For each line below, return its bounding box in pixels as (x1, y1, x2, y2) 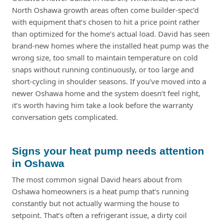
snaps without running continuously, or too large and (12, 64, 194, 74)
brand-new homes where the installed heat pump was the (12, 40, 209, 51)
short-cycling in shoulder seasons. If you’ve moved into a (12, 76, 206, 86)
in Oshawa (12, 157, 64, 169)
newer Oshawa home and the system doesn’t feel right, (12, 88, 200, 98)
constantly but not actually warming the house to (12, 198, 179, 208)
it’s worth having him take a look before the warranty (12, 100, 193, 110)
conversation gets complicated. (12, 111, 118, 122)
